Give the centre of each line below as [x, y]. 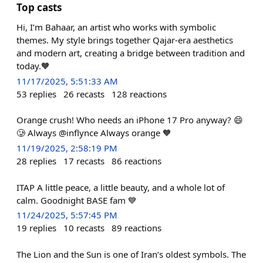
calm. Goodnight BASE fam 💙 [77, 200]
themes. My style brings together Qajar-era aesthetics [125, 40]
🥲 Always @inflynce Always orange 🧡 [94, 133]
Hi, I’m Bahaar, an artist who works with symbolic [116, 27]
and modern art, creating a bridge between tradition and [131, 53]
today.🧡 [33, 66]
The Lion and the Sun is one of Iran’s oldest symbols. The [131, 254]
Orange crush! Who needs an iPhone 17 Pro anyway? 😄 [130, 120]
